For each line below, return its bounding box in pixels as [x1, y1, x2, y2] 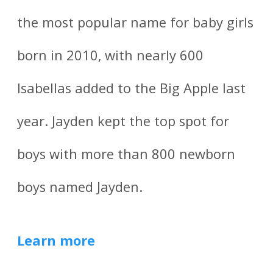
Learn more [17, 231, 96, 255]
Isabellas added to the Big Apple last [17, 78, 246, 102]
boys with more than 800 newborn [17, 144, 236, 168]
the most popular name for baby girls [17, 12, 254, 36]
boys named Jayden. [17, 177, 143, 200]
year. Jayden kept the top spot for [17, 111, 230, 135]
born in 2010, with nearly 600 [17, 45, 204, 69]
